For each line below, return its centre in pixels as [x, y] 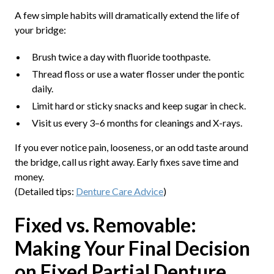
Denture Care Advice [119, 191]
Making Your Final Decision [132, 248]
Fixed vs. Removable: [105, 224]
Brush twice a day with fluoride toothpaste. [121, 56]
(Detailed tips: [45, 191]
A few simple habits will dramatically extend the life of [127, 15]
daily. [42, 88]
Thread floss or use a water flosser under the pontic [138, 73]
